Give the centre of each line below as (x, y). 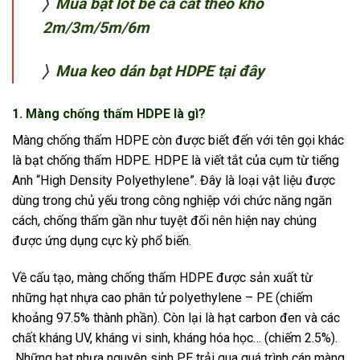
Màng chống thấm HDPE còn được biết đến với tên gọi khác (178, 141)
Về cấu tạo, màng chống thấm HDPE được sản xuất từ (162, 278)
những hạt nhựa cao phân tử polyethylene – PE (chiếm (162, 298)
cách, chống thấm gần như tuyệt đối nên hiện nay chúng (164, 221)
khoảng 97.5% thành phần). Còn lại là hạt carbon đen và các (176, 318)
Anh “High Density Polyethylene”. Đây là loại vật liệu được (174, 181)
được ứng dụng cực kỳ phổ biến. (102, 241)
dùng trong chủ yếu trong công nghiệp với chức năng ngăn (172, 201)
